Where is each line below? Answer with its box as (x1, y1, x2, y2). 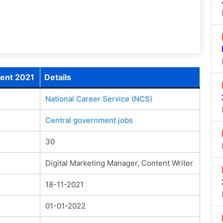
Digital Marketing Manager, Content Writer (45, 158, 193, 168)
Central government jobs (45, 115, 133, 125)
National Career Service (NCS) (45, 94, 152, 104)
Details (44, 72, 71, 82)
